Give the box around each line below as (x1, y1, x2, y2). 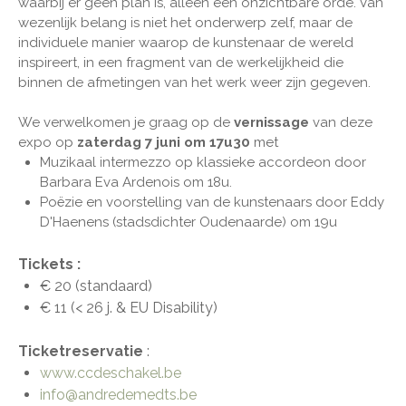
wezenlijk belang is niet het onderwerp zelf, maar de (18, 14, 353, 31)
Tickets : (18, 255, 84, 273)
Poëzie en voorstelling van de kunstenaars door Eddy (40, 193, 384, 210)
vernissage (234, 113, 309, 130)
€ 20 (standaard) (40, 276, 152, 295)
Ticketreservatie (18, 342, 147, 360)
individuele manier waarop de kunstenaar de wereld (18, 34, 353, 51)
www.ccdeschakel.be (40, 363, 181, 382)
